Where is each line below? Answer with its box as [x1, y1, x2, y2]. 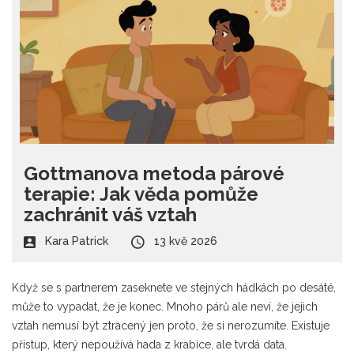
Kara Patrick [45, 234, 108, 247]
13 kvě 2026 [154, 234, 217, 247]
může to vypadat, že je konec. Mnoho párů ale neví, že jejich [12, 299, 318, 313]
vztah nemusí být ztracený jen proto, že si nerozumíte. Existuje [12, 318, 330, 332]
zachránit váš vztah [24, 202, 197, 226]
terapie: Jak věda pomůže [24, 182, 258, 205]
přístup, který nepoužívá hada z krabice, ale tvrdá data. [12, 337, 287, 351]
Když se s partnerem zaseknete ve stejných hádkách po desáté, [12, 281, 336, 294]
